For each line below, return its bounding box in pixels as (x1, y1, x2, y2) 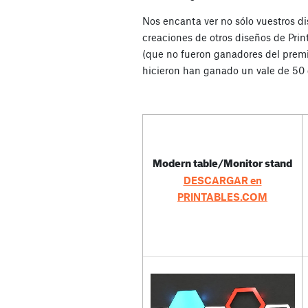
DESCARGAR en (183, 173, 262, 186)
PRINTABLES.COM (177, 190, 267, 203)
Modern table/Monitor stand (153, 153, 292, 170)
